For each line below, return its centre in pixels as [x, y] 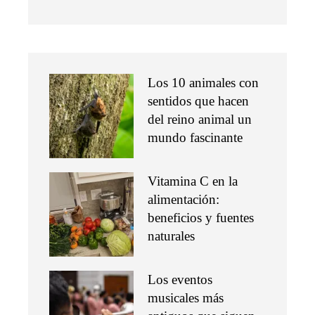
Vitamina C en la [193, 181]
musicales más [186, 298]
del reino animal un [200, 120]
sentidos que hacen [198, 101]
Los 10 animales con [203, 83]
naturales [171, 236]
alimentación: [184, 200]
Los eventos [180, 280]
